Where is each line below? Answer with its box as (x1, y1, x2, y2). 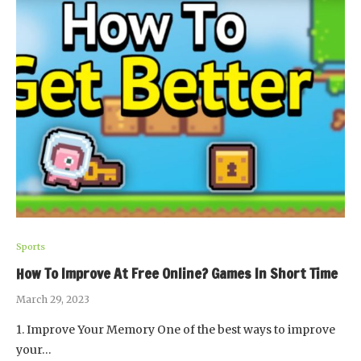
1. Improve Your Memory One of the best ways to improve (16, 322, 335, 338)
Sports (16, 241, 45, 253)
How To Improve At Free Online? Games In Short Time (16, 263, 338, 284)
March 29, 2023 (16, 293, 89, 306)
